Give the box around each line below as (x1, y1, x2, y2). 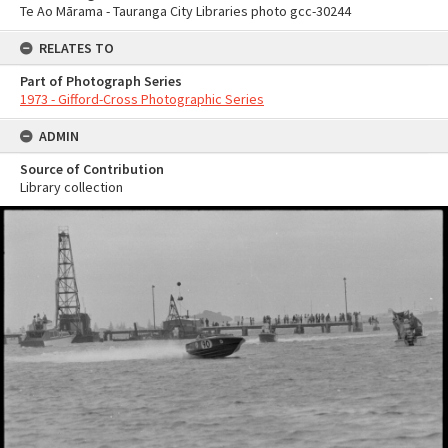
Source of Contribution (20, 160, 164, 178)
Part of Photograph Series (20, 72, 182, 90)
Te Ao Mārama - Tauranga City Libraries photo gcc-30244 (20, 2, 351, 20)
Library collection (20, 178, 123, 196)
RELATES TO (39, 39, 114, 57)
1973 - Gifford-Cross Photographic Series (20, 90, 264, 108)
